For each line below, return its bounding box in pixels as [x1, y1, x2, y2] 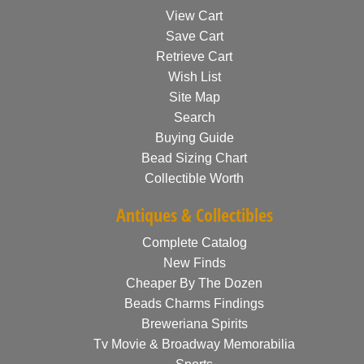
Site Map [168, 90, 220, 104]
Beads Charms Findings [124, 297, 264, 310]
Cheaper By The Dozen [126, 276, 262, 290]
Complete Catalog [141, 236, 247, 249]
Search [173, 110, 215, 124]
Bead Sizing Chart [141, 151, 247, 165]
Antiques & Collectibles [115, 202, 273, 227]
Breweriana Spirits [141, 317, 248, 331]
